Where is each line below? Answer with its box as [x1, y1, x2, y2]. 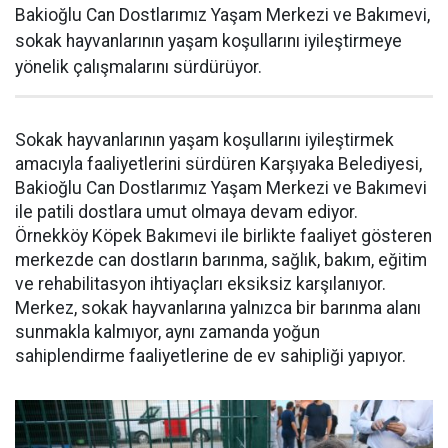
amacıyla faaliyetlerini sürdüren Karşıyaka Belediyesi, [15, 153, 422, 174]
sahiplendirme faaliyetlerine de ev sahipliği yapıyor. [15, 345, 406, 366]
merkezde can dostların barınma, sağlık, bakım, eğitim [15, 249, 427, 270]
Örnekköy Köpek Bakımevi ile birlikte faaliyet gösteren [15, 225, 432, 246]
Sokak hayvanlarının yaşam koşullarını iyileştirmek [15, 129, 394, 150]
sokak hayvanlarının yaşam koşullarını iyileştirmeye [15, 30, 402, 51]
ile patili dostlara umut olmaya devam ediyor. [15, 201, 358, 222]
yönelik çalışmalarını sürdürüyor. [15, 56, 262, 77]
